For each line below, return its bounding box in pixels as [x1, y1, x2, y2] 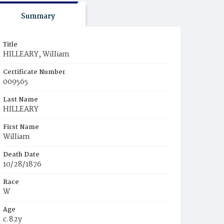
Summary [20, 10, 55, 22]
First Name [3, 122, 39, 132]
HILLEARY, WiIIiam [3, 48, 69, 60]
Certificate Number [3, 67, 65, 77]
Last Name [3, 94, 38, 105]
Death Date [3, 149, 39, 160]
